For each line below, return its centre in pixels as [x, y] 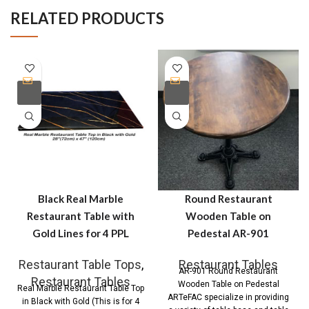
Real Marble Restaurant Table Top [81, 288]
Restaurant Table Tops [80, 264]
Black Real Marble [81, 198]
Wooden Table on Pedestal [228, 284]
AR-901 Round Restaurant [228, 271]
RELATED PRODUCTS [87, 18]
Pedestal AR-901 [228, 233]
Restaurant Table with [81, 216]
